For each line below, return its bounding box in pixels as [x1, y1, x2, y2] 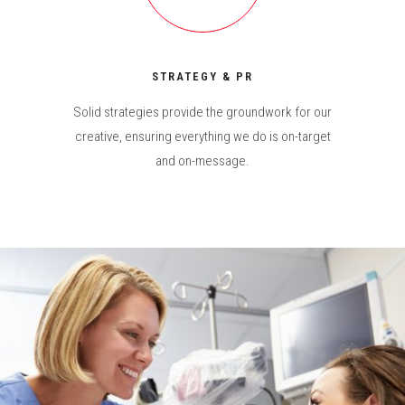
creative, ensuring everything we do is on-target [74, 128, 331, 145]
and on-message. [155, 153, 250, 169]
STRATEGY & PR [152, 70, 253, 83]
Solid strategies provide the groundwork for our [73, 104, 332, 120]
